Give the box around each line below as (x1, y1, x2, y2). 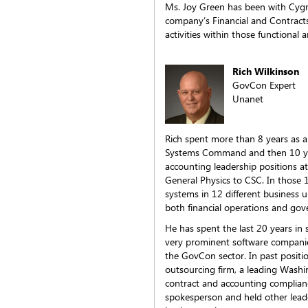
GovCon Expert (232, 78, 296, 91)
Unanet (232, 91, 263, 105)
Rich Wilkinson (232, 64, 299, 78)
